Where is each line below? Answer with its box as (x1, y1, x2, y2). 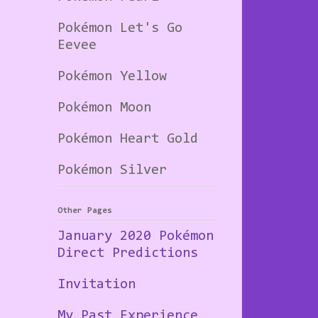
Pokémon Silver (57, 163, 167, 177)
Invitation (57, 277, 136, 292)
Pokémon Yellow (57, 69, 167, 84)
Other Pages (57, 206, 112, 215)
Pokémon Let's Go (57, 21, 182, 35)
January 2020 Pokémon (57, 229, 214, 243)
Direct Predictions (57, 246, 198, 261)
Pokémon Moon (57, 100, 151, 115)
